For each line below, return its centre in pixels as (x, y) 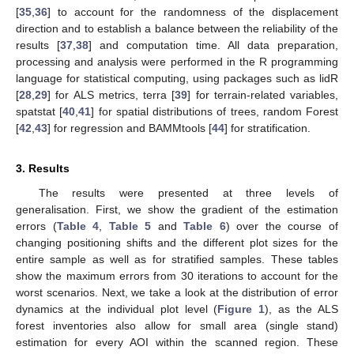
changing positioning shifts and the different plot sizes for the (177, 242)
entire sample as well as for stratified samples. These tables (177, 259)
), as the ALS (302, 309)
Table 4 (78, 226)
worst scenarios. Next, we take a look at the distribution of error (177, 292)
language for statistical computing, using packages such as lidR (177, 78)
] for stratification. (267, 128)
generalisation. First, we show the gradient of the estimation (177, 209)
